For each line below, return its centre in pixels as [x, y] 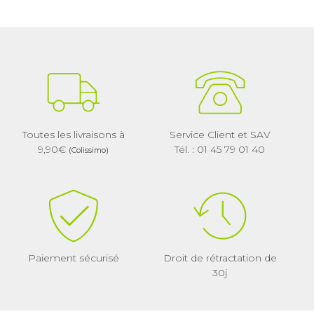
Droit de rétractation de [220, 258]
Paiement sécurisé [73, 258]
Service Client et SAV [220, 135]
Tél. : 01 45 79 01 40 [220, 150]
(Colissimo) [89, 150]
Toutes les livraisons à [73, 135]
